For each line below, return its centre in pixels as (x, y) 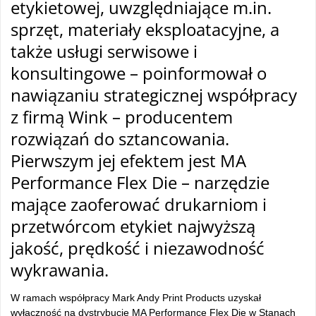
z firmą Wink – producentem (122, 117)
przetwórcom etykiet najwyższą (133, 226)
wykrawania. (60, 270)
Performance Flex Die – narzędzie (140, 182)
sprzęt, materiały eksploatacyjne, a (145, 29)
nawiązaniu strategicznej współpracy (154, 95)
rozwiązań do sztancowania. (120, 139)
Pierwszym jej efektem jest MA (128, 160)
